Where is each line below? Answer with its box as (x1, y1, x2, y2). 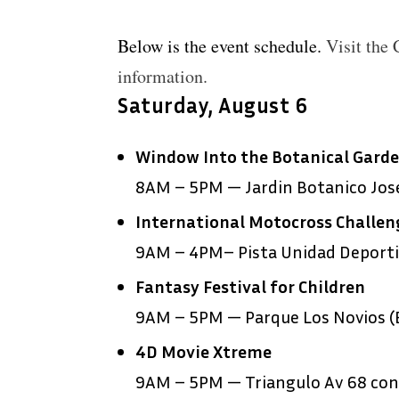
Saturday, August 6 (118, 93, 307, 118)
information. (118, 64, 208, 89)
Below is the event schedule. (118, 34, 326, 59)
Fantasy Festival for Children (135, 275, 365, 297)
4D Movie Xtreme (135, 340, 272, 362)
